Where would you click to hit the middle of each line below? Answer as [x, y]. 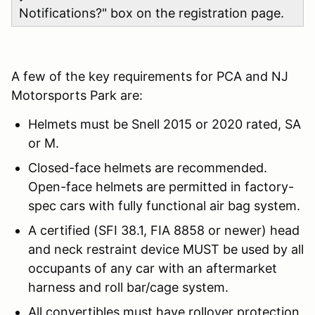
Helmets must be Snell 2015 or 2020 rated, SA [165, 124]
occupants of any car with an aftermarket [153, 268]
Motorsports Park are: [77, 95]
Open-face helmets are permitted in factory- [161, 186]
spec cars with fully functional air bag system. [164, 205]
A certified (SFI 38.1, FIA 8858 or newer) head [164, 230]
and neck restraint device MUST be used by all [166, 249]
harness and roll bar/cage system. [128, 287]
